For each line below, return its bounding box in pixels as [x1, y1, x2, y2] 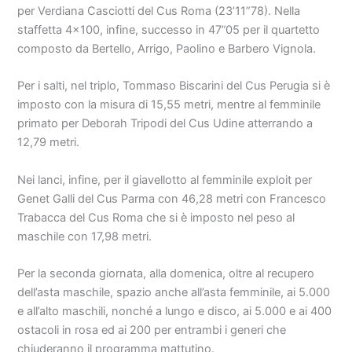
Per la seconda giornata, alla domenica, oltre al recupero [17, 266, 315, 281]
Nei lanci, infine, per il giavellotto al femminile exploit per [17, 172, 313, 187]
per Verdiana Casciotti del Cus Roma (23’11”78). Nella [17, 4, 301, 19]
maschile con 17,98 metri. [17, 229, 152, 244]
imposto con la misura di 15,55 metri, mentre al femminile [17, 97, 321, 112]
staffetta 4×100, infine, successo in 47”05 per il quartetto [17, 23, 321, 38]
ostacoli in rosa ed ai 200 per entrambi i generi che [17, 323, 287, 338]
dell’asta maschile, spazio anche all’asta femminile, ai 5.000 [17, 285, 331, 300]
